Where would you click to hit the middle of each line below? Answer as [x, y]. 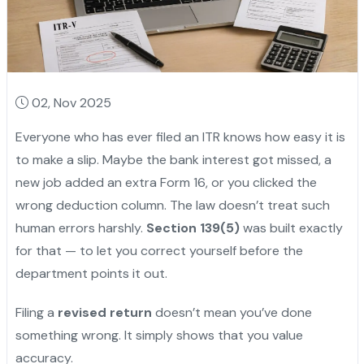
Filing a [36, 313]
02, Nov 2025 [71, 103]
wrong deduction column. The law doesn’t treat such [172, 206]
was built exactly [291, 228]
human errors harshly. [80, 228]
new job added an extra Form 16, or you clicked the [166, 183]
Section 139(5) [193, 228]
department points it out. [91, 274]
